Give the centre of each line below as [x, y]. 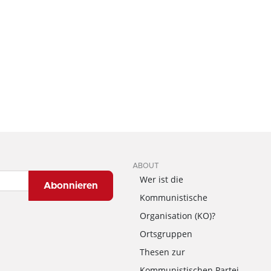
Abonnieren [70, 186]
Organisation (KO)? [177, 216]
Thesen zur [162, 252]
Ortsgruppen [166, 234]
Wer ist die [161, 179]
